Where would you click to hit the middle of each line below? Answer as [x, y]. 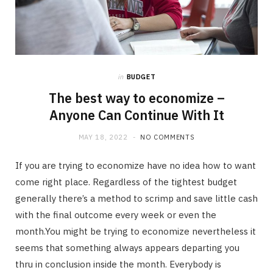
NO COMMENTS [168, 137]
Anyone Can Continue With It [136, 115]
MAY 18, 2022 [103, 137]
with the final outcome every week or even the [116, 214]
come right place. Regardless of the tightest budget [126, 182]
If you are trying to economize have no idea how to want [136, 165]
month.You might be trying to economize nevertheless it [136, 231]
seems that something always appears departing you [127, 247]
